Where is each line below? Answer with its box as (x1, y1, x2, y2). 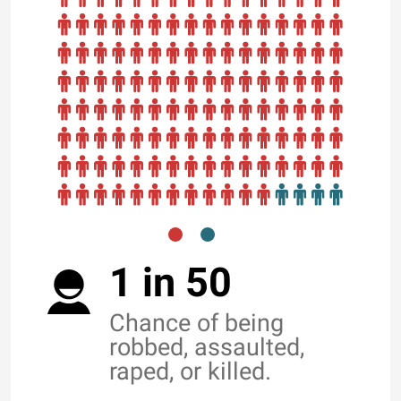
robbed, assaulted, (109, 333, 304, 362)
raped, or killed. (109, 357, 271, 386)
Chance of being (109, 309, 284, 337)
